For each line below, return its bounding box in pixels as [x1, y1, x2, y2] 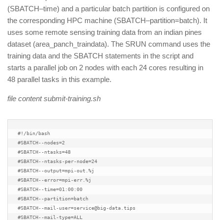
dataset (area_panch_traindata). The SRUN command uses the [7, 40, 210, 48]
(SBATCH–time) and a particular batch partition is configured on [7, 4, 210, 13]
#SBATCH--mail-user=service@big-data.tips [18, 205, 136, 211]
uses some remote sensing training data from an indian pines [7, 28, 202, 36]
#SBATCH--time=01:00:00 [18, 186, 82, 192]
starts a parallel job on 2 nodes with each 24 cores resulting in [7, 63, 203, 72]
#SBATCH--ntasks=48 [18, 149, 71, 155]
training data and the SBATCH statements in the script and [7, 52, 193, 60]
